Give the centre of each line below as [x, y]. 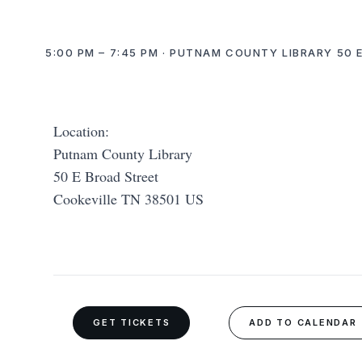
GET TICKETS [132, 322]
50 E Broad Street [106, 176]
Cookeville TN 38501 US [128, 198]
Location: [81, 130]
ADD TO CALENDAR [303, 322]
